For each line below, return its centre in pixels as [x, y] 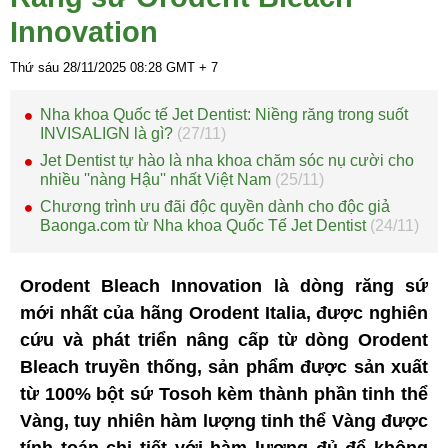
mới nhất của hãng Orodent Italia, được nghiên [224, 313]
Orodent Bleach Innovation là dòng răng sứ [224, 286]
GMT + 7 [190, 68]
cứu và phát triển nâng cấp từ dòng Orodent [224, 340]
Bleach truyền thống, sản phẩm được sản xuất [224, 367]
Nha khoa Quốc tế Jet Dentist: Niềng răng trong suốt [224, 115]
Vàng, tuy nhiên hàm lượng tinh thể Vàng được [224, 421]
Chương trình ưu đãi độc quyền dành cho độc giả [215, 207]
